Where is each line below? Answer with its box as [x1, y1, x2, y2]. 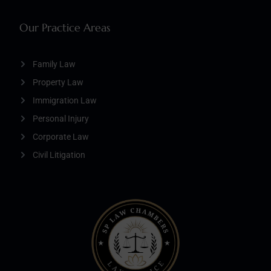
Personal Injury [33, 113, 89, 123]
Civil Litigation [33, 149, 85, 160]
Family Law [33, 59, 76, 69]
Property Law [33, 77, 83, 87]
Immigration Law [33, 95, 97, 105]
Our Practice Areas [19, 20, 110, 34]
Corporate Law [33, 131, 89, 142]
